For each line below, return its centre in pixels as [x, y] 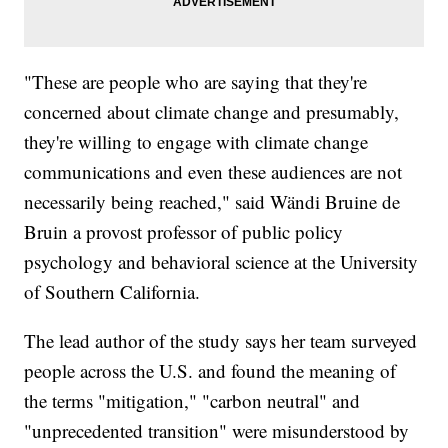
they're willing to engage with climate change [196, 141]
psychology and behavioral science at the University [221, 261]
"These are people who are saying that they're [196, 81]
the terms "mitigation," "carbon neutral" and [192, 400]
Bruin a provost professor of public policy [184, 231]
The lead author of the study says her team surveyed [221, 340]
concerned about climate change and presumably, [212, 111]
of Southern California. [112, 291]
